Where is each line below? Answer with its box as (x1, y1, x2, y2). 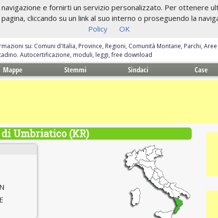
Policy (88, 24, 108, 34)
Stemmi (64, 65, 87, 74)
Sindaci (128, 65, 149, 74)
